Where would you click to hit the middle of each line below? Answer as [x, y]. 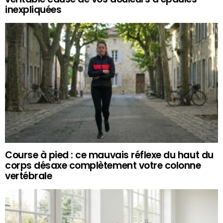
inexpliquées [33, 10]
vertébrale [29, 176]
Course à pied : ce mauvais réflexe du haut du [109, 155]
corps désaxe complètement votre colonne [103, 166]
